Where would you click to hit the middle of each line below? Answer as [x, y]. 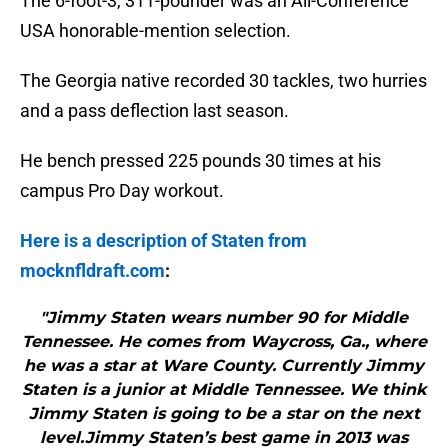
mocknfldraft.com [92, 271]
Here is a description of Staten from [163, 241]
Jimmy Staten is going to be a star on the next [224, 414]
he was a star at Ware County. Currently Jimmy [224, 366]
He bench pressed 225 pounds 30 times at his [200, 161]
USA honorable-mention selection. [155, 31]
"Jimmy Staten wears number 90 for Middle [224, 318]
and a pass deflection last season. [154, 111]
